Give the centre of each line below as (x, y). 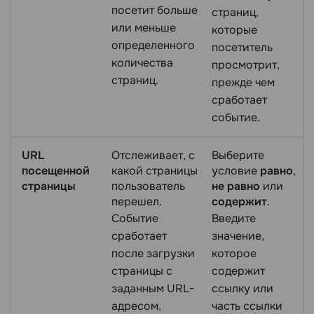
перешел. (137, 201)
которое (234, 253)
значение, (238, 235)
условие (236, 170)
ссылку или (243, 288)
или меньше (144, 27)
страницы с (142, 271)
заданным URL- (153, 288)
